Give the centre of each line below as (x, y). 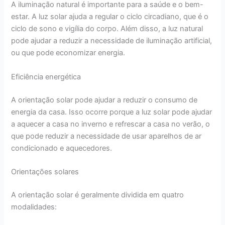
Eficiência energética (46, 77)
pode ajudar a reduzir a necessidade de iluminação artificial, (112, 41)
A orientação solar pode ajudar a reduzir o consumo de (104, 100)
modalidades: (34, 207)
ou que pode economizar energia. (68, 53)
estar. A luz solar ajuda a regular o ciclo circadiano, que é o (110, 17)
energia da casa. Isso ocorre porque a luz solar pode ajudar (112, 112)
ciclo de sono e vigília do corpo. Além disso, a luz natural (107, 29)
